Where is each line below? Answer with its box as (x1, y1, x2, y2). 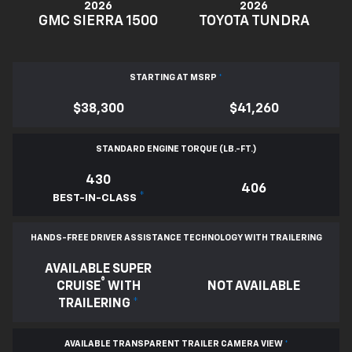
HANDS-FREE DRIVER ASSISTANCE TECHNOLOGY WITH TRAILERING (30, 233, 322, 243)
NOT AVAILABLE (207, 280, 300, 294)
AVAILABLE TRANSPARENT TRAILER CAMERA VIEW (64, 339, 284, 349)
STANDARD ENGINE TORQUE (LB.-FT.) (96, 145, 256, 154)
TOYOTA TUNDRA (198, 14, 310, 29)
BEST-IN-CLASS (52, 192, 137, 204)
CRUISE (56, 280, 101, 294)
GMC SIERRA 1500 (38, 14, 158, 29)
